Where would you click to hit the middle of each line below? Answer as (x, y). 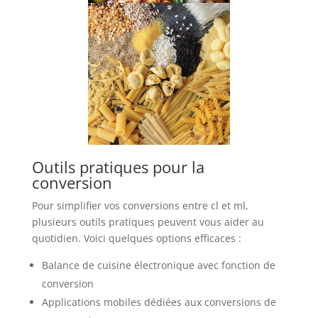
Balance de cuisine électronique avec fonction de (158, 265)
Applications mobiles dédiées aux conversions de (159, 302)
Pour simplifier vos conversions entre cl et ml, (140, 206)
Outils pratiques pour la (118, 167)
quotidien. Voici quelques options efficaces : (136, 238)
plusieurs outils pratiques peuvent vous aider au (148, 222)
